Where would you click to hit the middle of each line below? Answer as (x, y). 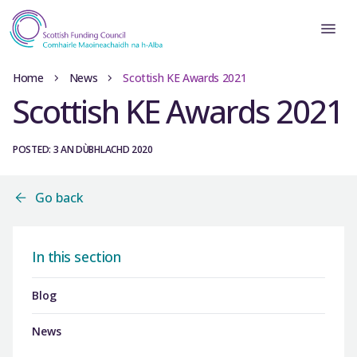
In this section (76, 257)
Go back (59, 198)
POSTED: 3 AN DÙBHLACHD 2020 (83, 149)
